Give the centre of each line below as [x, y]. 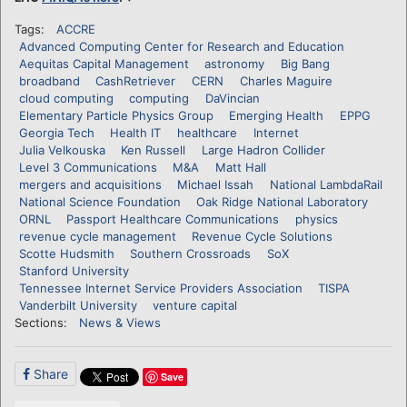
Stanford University [74, 270]
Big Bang [305, 63]
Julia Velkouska [62, 149]
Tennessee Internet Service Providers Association [160, 288]
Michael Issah [216, 184]
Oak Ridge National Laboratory [283, 201]
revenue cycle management [97, 236]
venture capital [195, 305]
